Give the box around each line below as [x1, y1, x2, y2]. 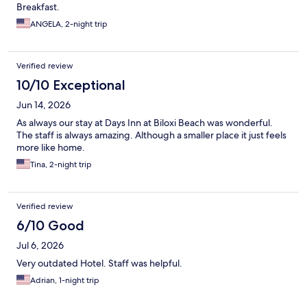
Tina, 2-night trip [30, 159, 92, 171]
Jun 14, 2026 [16, 99, 71, 112]
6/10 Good [16, 217, 84, 234]
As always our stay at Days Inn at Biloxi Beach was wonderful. [16, 116, 273, 130]
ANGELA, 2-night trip [30, 19, 108, 30]
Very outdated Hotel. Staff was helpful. [16, 257, 182, 270]
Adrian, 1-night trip [30, 275, 99, 286]
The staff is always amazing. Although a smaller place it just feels [16, 129, 286, 142]
